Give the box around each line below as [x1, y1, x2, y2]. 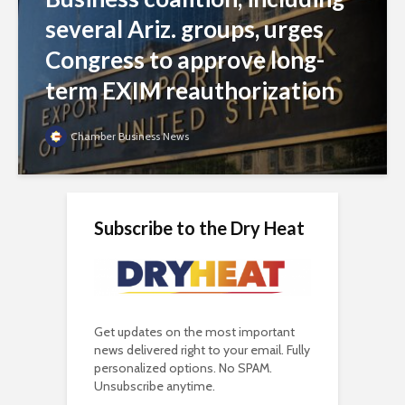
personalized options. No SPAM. [94, 360, 272, 377]
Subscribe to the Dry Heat [94, 217, 305, 240]
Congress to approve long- [45, 45, 325, 75]
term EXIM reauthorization [45, 76, 334, 106]
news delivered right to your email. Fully [94, 342, 310, 359]
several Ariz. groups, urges [45, 14, 324, 44]
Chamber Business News [71, 129, 189, 144]
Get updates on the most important [94, 324, 295, 341]
